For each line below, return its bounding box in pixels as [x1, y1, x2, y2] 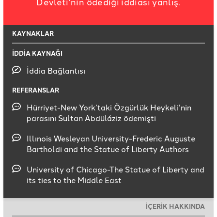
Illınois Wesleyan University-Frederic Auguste [27, 132, 195, 143]
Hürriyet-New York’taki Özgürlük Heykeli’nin [27, 101, 191, 112]
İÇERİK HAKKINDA [146, 201, 205, 211]
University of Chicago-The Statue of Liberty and [27, 163, 204, 174]
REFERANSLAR [12, 85, 59, 94]
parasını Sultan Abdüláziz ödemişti [27, 112, 156, 123]
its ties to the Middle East [27, 174, 122, 185]
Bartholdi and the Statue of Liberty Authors [27, 143, 189, 154]
